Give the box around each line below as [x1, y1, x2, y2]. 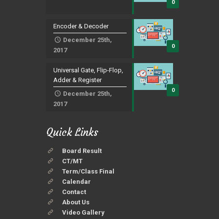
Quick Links [46, 126, 98, 139]
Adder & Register [53, 76, 102, 84]
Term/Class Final [62, 168, 115, 175]
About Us [62, 198, 90, 206]
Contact [62, 188, 87, 196]
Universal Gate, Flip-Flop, [53, 66, 123, 74]
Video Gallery [62, 209, 105, 216]
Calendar [62, 178, 91, 185]
